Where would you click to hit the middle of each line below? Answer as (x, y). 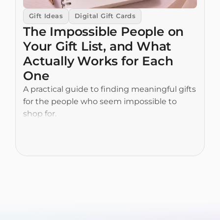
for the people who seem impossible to (100, 101)
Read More (57, 141)
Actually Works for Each (98, 61)
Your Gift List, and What (97, 46)
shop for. (40, 114)
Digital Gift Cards (105, 16)
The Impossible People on (104, 31)
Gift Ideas (46, 16)
